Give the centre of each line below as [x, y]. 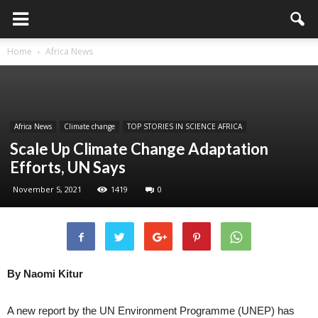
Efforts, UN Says [68, 167]
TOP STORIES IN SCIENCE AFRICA [185, 126]
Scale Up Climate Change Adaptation [139, 149]
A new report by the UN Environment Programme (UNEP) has [151, 311]
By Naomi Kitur [45, 274]
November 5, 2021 [47, 189]
